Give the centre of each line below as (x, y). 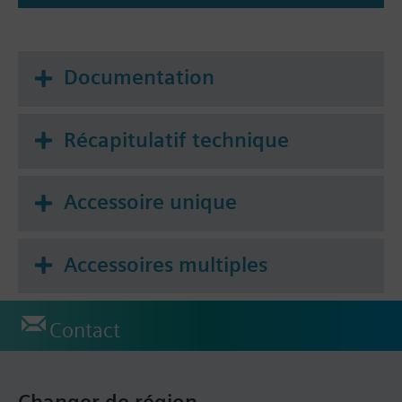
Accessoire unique (150, 202)
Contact (85, 331)
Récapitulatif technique (176, 140)
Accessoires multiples (166, 264)
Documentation (139, 77)
